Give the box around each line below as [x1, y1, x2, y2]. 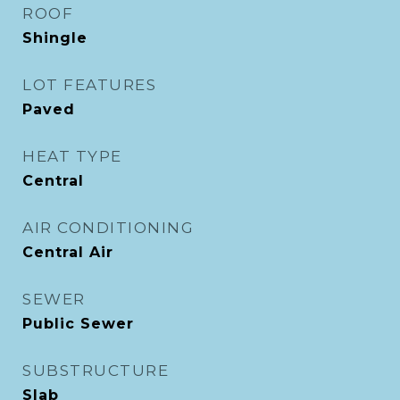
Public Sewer [22, 315, 134, 332]
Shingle [22, 29, 87, 46]
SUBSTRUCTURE [22, 362, 169, 379]
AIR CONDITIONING [22, 219, 194, 237]
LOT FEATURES [22, 76, 156, 94]
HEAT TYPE [22, 147, 122, 165]
